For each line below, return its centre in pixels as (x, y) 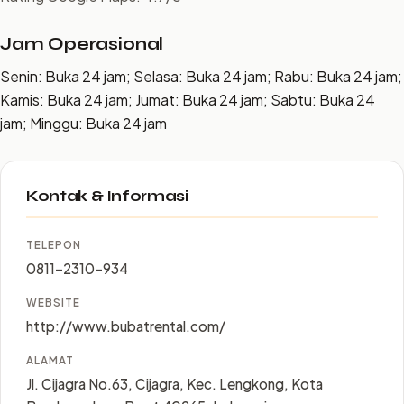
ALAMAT (50, 360)
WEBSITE (53, 303)
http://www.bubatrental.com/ (126, 326)
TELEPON (54, 245)
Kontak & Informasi (107, 196)
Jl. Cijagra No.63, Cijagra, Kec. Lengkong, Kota (174, 384)
